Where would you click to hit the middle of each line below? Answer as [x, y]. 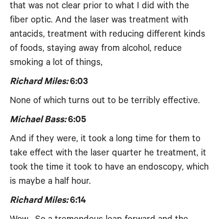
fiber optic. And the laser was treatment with [99, 20]
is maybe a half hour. [50, 181]
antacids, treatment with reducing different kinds [108, 34]
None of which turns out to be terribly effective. [105, 100]
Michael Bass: [38, 120]
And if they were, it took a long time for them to [105, 139]
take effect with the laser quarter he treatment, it [108, 153]
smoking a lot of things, [56, 62]
